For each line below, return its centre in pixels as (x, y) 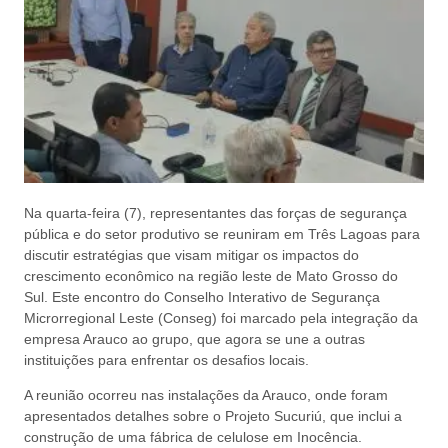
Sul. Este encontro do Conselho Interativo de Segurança (202, 297)
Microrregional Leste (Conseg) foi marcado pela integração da (221, 318)
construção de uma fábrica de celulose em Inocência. (193, 437)
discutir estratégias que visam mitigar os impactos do (191, 255)
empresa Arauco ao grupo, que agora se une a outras (194, 339)
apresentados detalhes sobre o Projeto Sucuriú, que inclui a (213, 416)
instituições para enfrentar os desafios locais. (166, 360)
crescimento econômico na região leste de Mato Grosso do (211, 276)
